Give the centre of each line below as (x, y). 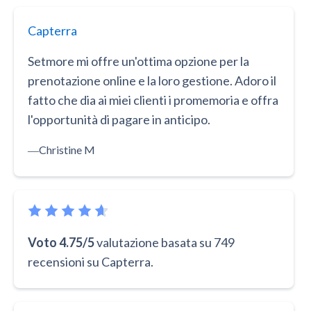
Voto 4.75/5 (61, 243)
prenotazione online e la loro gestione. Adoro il (152, 81)
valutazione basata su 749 (166, 243)
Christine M (67, 150)
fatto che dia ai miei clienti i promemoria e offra (153, 100)
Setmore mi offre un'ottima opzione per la (138, 61)
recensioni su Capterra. (91, 262)
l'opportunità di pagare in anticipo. (119, 120)
